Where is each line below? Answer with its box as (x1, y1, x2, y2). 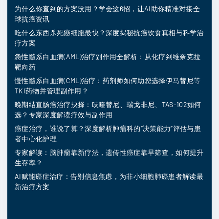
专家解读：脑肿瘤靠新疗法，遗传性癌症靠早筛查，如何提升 (15, 148, 204, 157)
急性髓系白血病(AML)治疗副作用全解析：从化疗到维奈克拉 (15, 52, 201, 61)
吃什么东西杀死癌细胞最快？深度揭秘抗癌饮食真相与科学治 (15, 28, 204, 37)
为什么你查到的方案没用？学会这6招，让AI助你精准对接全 (15, 4, 200, 13)
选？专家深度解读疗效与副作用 (15, 110, 113, 119)
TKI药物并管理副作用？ (15, 87, 88, 95)
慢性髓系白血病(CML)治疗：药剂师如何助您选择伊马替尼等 (15, 76, 201, 85)
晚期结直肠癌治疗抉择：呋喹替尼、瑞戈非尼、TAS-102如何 (15, 100, 201, 109)
